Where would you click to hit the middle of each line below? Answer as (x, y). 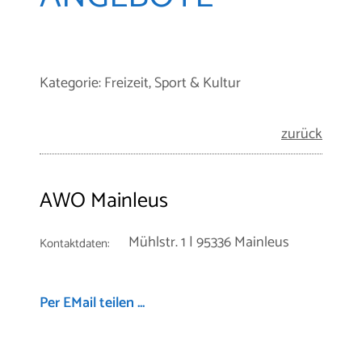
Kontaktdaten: (75, 244)
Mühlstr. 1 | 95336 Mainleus (209, 243)
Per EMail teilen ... (92, 303)
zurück (302, 134)
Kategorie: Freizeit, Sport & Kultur (140, 83)
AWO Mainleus (104, 200)
